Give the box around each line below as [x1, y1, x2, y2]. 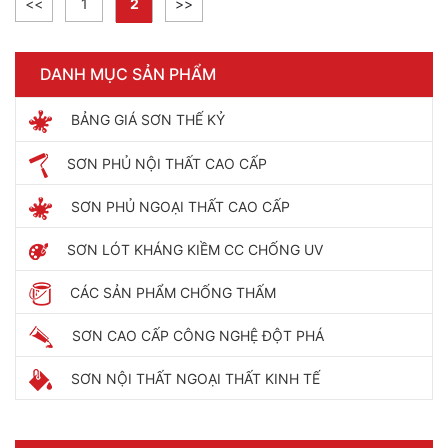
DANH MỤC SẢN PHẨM [40, 64, 216, 84]
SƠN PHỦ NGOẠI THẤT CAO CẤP [71, 198, 290, 215]
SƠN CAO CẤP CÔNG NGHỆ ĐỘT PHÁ [72, 327, 324, 344]
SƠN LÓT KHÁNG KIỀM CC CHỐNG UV [67, 241, 323, 258]
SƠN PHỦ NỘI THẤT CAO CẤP [67, 155, 267, 172]
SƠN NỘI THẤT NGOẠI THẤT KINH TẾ [71, 370, 320, 387]
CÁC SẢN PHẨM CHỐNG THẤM [70, 284, 276, 301]
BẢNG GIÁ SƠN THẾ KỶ [71, 111, 225, 128]
